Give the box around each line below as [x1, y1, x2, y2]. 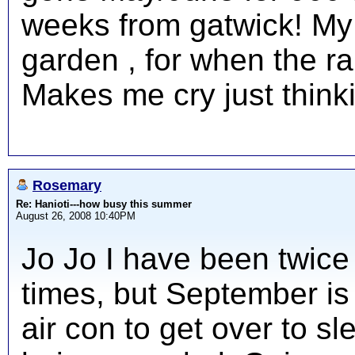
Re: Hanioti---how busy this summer [16, 198, 192, 210]
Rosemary [32, 177, 101, 193]
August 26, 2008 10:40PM [16, 210, 136, 222]
